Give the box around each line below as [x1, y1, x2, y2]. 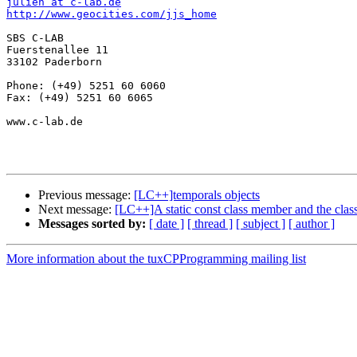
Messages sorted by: [38, 217, 146, 231]
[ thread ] [187, 217, 233, 231]
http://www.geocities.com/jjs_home [6, 8, 217, 21]
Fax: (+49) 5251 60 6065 [6, 92, 153, 104]
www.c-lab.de [6, 116, 83, 128]
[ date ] [149, 217, 184, 231]
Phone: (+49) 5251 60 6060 [6, 80, 166, 92]
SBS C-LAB [6, 32, 64, 45]
